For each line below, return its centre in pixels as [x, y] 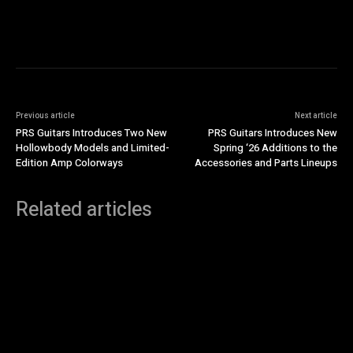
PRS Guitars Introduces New [272, 132]
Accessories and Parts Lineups [266, 162]
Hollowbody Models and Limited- [93, 147]
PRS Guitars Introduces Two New [91, 132]
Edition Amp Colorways [69, 162]
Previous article [45, 115]
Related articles [84, 210]
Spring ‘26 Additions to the [275, 147]
